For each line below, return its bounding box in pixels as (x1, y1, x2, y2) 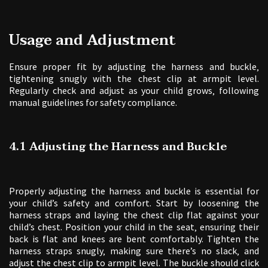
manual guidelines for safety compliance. (9, 96, 177, 108)
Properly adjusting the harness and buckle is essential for (9, 184, 259, 197)
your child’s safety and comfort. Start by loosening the (9, 196, 259, 209)
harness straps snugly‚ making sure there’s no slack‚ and (9, 244, 259, 257)
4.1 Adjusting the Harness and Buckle (9, 136, 227, 156)
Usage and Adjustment (9, 28, 176, 53)
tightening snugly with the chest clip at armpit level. (9, 72, 259, 84)
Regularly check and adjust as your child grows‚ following (9, 84, 259, 96)
